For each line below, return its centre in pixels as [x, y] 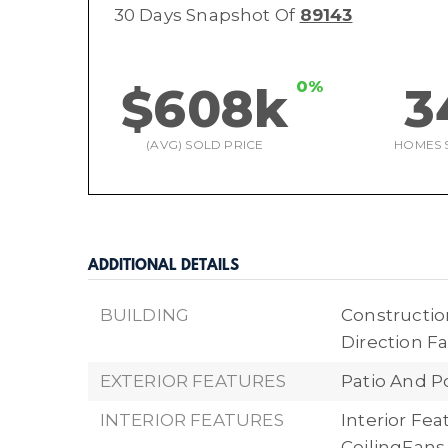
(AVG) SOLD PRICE [205, 144]
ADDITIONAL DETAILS [163, 266]
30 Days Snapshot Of [206, 15]
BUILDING [144, 315]
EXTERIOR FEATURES [192, 381]
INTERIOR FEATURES [191, 420]
